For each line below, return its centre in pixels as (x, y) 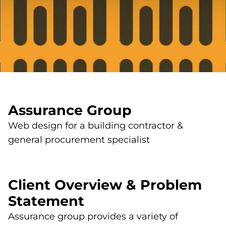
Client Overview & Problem (105, 185)
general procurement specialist (79, 140)
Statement (46, 201)
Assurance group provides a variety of (93, 217)
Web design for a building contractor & (96, 126)
